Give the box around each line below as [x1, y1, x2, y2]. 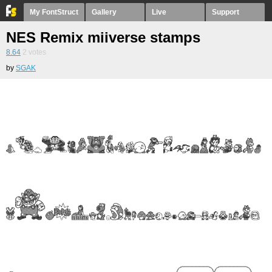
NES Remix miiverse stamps [6, 29, 200, 46]
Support [212, 8, 239, 16]
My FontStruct [30, 8, 78, 16]
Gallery [92, 8, 117, 16]
